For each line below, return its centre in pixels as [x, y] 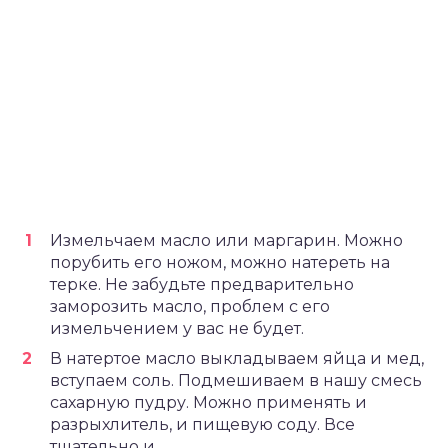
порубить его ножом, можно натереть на [220, 262]
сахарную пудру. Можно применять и [208, 402]
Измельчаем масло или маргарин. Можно [226, 240]
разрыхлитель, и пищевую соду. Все [202, 424]
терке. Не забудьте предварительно [202, 284]
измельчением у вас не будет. [177, 328]
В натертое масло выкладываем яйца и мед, [237, 358]
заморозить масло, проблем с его [190, 306]
